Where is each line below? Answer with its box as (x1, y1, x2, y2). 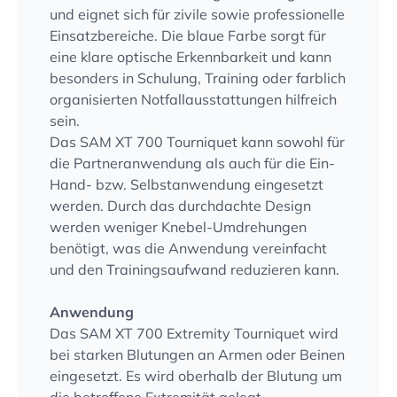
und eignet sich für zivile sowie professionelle (50, 5, 345, 23)
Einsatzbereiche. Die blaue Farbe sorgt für (50, 27, 326, 44)
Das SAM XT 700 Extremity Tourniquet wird (50, 324, 339, 342)
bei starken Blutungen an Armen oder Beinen (50, 346, 345, 363)
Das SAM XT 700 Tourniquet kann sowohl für (50, 133, 345, 151)
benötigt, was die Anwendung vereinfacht (50, 239, 327, 257)
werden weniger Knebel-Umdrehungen (50, 218, 307, 236)
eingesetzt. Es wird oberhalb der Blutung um (50, 367, 342, 385)
